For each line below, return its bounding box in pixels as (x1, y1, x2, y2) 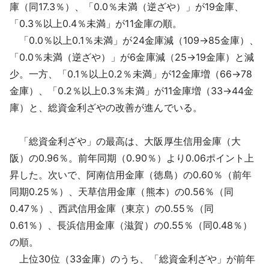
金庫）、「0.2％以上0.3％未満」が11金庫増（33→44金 (10, 84, 253, 97)
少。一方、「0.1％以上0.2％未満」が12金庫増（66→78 (10, 67, 252, 80)
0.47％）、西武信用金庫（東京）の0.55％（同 (10, 202, 214, 214)
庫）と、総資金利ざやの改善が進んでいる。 (10, 101, 202, 113)
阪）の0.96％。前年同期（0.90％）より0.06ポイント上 (10, 151, 254, 164)
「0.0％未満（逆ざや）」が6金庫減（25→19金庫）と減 (10, 50, 254, 63)
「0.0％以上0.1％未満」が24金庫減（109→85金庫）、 (10, 34, 259, 46)
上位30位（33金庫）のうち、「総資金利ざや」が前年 (10, 252, 255, 265)
